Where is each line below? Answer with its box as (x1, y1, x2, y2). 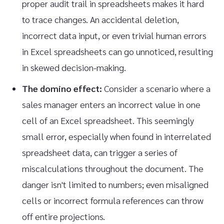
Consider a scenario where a (102, 82, 210, 94)
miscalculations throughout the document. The (22, 162, 203, 174)
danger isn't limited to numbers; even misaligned (22, 178, 208, 190)
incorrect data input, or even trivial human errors (22, 29, 206, 41)
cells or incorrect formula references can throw (22, 194, 203, 206)
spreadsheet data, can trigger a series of (22, 146, 177, 158)
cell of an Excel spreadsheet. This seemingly (22, 114, 194, 126)
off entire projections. (22, 210, 105, 222)
